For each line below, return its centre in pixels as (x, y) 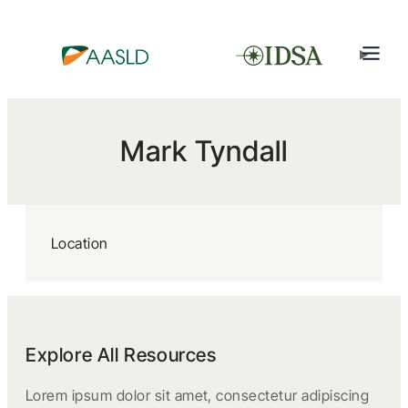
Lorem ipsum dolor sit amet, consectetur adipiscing (198, 395)
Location (80, 243)
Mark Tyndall (204, 151)
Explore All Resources (121, 355)
